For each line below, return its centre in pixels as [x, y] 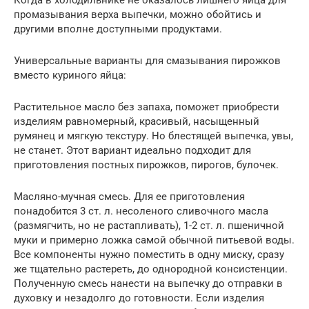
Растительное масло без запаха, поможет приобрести [147, 107]
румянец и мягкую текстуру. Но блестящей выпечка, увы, [153, 136]
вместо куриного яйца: [70, 75]
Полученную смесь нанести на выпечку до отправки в [148, 283]
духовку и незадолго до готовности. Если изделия [139, 298]
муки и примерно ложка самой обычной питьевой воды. [154, 240]
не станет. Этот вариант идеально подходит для [132, 150]
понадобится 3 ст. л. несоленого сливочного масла [141, 211]
